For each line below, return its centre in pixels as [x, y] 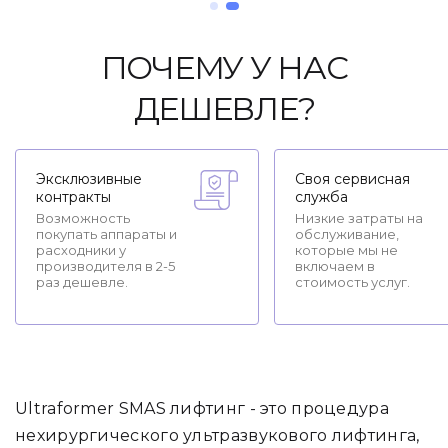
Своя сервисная [352, 179]
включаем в [335, 266]
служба [321, 197]
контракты [73, 197]
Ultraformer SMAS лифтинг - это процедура [202, 408]
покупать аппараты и [106, 234]
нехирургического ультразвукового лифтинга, [217, 435]
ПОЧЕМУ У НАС [224, 67]
